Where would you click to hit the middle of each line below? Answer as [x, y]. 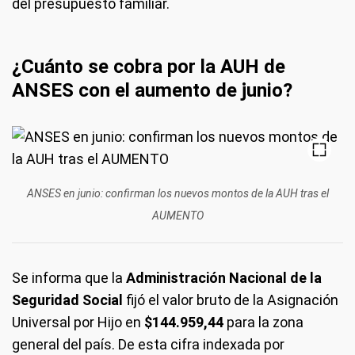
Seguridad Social [67, 300]
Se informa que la [69, 278]
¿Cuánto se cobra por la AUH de [149, 67]
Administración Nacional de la [224, 278]
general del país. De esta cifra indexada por [148, 344]
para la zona [263, 322]
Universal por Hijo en [78, 322]
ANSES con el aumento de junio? [152, 90]
